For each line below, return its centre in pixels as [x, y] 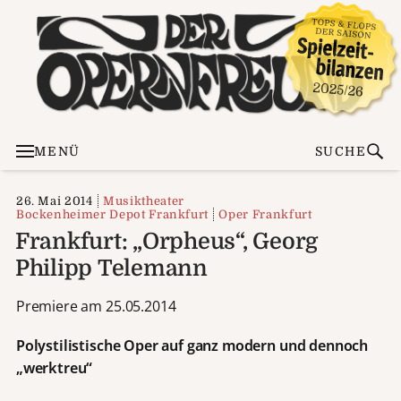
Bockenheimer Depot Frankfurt [112, 214]
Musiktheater [144, 200]
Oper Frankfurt [265, 214]
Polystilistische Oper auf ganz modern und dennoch [192, 345]
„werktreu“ [54, 367]
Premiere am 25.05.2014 [96, 306]
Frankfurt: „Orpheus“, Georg [166, 241]
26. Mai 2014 [54, 200]
